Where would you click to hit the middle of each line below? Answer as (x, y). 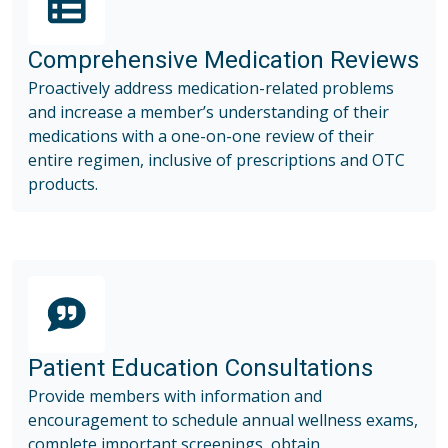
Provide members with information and (175, 395)
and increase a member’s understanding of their (208, 111)
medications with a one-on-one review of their (201, 135)
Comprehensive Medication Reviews (223, 59)
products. (63, 183)
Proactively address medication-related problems (211, 87)
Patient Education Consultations (200, 367)
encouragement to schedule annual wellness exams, (223, 419)
